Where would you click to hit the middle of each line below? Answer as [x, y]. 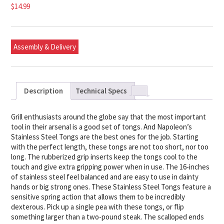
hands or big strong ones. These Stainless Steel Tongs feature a [111, 186]
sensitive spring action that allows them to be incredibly [98, 196]
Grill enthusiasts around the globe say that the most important [109, 116]
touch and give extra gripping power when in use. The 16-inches [110, 166]
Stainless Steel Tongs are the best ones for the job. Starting [105, 136]
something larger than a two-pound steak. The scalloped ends [108, 216]
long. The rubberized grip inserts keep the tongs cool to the [104, 156]
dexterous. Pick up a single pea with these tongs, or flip [98, 206]
